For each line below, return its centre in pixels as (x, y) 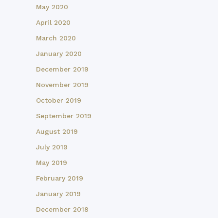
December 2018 (62, 209)
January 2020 (59, 54)
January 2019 (58, 194)
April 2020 (53, 23)
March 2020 (56, 38)
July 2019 (52, 147)
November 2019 (62, 85)
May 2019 (52, 163)
